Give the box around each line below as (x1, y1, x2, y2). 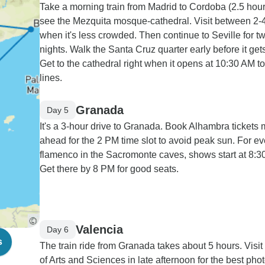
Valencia (76, 222, 123, 236)
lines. (40, 73, 62, 83)
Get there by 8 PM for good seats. (40, 164, 179, 174)
